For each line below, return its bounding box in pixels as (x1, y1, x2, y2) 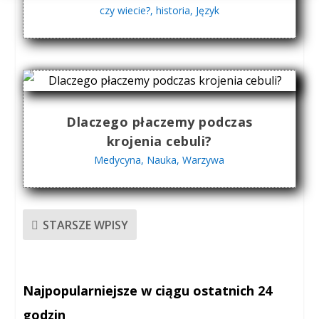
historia (155, 4, 190, 18)
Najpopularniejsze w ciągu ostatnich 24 (23, 282, 273, 300)
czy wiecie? (99, 4, 150, 18)
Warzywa (182, 153, 225, 167)
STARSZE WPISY (43, 216, 129, 233)
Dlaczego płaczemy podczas (66, 113, 253, 131)
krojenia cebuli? (106, 132, 212, 150)
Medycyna (94, 153, 142, 167)
